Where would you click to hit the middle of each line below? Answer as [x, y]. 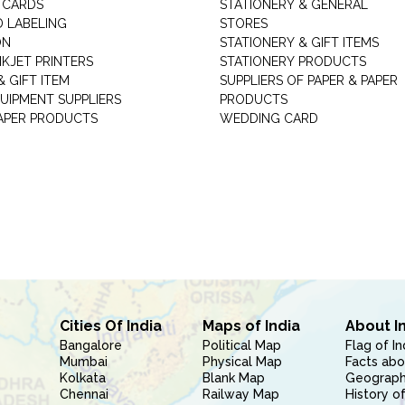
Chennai [84, 394]
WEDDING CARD [268, 118]
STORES [243, 24]
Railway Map [240, 394]
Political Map [241, 345]
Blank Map [233, 378]
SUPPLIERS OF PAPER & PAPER [308, 80]
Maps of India [251, 326]
